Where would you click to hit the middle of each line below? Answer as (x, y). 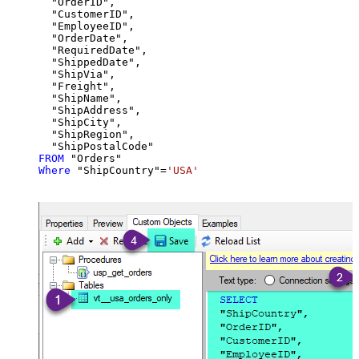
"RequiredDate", (93, 50)
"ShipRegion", (87, 134)
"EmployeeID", (87, 26)
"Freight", (77, 86)
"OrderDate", (83, 38)
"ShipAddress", (90, 110)
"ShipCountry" (115, 170)
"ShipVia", (77, 74)
